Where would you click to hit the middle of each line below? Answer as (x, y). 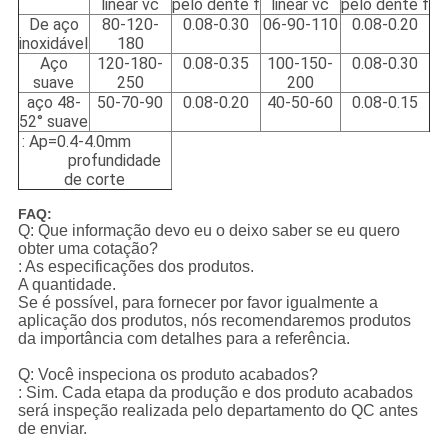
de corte (95, 180)
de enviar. (52, 429)
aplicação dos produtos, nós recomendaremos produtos (214, 321)
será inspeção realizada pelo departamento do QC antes (217, 411)
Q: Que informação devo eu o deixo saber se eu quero (208, 231)
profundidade (95, 161)
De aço (53, 25)
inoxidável (54, 44)
